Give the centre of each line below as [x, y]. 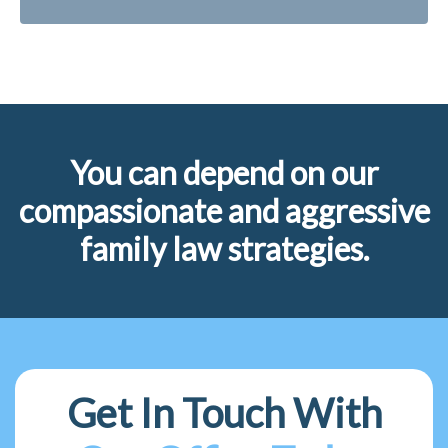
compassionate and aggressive [224, 210]
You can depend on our [224, 172]
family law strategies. [224, 248]
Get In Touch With [224, 412]
